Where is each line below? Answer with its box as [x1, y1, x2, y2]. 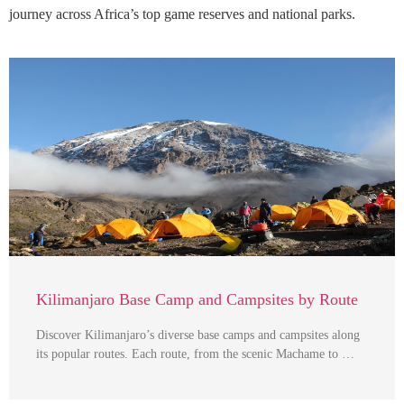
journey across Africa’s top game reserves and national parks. [9, 6, 355, 23]
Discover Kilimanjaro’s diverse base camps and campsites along [36, 328, 360, 343]
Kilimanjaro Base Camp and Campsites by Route [36, 290, 358, 309]
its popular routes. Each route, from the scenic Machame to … [36, 347, 354, 362]
